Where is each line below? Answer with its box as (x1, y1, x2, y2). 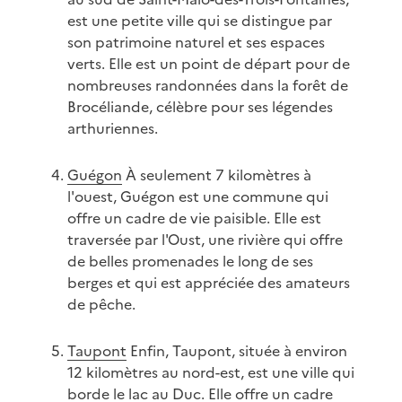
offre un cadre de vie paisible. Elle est (66, 207, 321, 230)
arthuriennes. (66, 118, 158, 140)
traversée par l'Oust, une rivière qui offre (66, 229, 343, 251)
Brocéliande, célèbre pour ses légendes (66, 96, 333, 118)
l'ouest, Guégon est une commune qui (66, 186, 328, 208)
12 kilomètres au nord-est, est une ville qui (66, 362, 354, 384)
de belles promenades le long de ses (66, 250, 313, 273)
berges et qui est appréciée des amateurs (66, 272, 350, 294)
